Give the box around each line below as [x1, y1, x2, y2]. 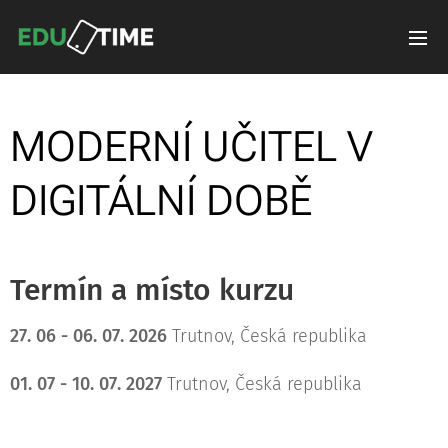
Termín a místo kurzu [10, 272, 294, 308]
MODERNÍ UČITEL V [10, 122, 373, 171]
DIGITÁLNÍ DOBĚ [10, 176, 312, 225]
